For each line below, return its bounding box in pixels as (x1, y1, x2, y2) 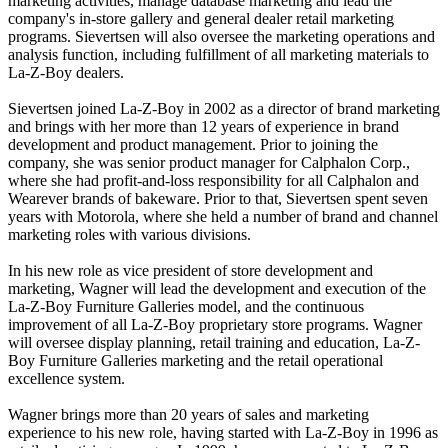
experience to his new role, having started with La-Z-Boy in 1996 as (8, 423, 438, 441)
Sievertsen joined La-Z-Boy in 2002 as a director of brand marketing (8, 99, 440, 117)
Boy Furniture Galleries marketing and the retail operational (8, 351, 383, 369)
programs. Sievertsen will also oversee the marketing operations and (8, 27, 435, 45)
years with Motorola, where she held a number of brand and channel (8, 207, 438, 225)
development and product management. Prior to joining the (8, 135, 378, 153)
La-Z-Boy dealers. (8, 63, 124, 81)
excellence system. (8, 369, 125, 387)
